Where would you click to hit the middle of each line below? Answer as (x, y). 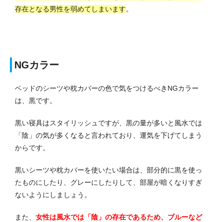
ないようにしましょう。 (53, 195)
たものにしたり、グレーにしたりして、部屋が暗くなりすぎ (109, 183)
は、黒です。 (36, 101)
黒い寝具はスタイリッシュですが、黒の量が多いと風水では (109, 123)
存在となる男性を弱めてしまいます (70, 9)
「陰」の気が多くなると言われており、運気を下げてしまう (109, 136)
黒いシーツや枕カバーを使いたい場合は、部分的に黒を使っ (109, 170)
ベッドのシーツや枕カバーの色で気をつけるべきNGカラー (107, 88)
